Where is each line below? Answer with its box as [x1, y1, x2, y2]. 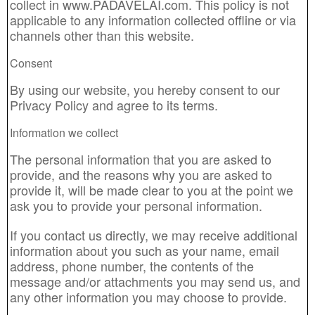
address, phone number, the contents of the [10, 257, 254, 275]
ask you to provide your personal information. [10, 196, 262, 214]
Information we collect [10, 124, 118, 141]
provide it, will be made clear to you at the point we [10, 181, 293, 199]
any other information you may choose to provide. [10, 288, 287, 306]
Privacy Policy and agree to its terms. [10, 96, 218, 114]
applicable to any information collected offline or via [10, 11, 296, 29]
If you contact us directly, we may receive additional [10, 226, 297, 244]
